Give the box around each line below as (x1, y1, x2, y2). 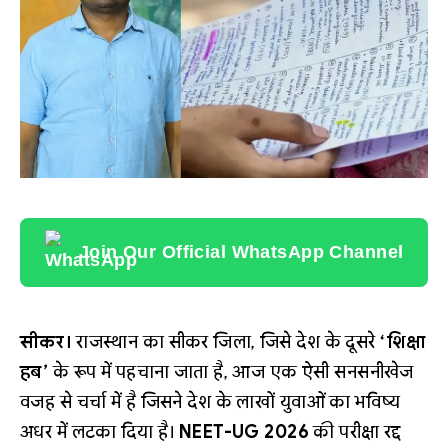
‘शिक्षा (380, 330, 426, 353)
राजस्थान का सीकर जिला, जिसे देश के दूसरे (71, 330, 381, 353)
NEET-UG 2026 (178, 420, 310, 443)
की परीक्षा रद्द (309, 420, 401, 443)
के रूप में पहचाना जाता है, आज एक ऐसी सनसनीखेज (48, 360, 414, 383)
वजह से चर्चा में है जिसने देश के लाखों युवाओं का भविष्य (20, 390, 401, 413)
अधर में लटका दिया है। (20, 420, 179, 443)
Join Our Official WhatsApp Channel (78, 241, 404, 262)
